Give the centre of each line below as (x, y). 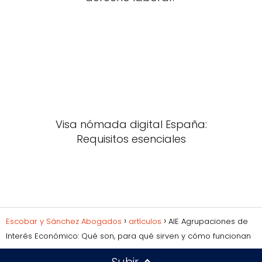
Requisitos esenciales (131, 139)
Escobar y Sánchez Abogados (64, 222)
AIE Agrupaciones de (208, 222)
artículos (145, 222)
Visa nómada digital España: (131, 125)
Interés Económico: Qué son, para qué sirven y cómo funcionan (128, 236)
